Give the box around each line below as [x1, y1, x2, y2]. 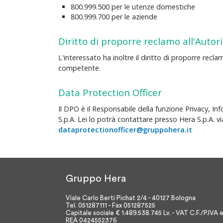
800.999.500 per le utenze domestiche [71, 2, 195, 12]
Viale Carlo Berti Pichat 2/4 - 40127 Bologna [66, 195, 196, 202]
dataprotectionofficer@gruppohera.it [58, 125, 192, 135]
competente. [58, 63, 101, 73]
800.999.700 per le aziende [71, 12, 157, 22]
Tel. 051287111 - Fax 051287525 [66, 203, 155, 209]
